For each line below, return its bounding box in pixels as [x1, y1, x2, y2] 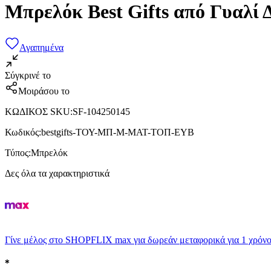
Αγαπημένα [19, 42, 64, 53]
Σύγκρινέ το [5, 70, 51, 80]
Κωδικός [5, 126, 39, 137]
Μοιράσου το [18, 85, 70, 96]
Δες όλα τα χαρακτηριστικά [5, 168, 109, 178]
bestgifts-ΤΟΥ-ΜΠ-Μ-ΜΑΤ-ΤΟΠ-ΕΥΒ [41, 126, 194, 137]
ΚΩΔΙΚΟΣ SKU [5, 106, 70, 117]
